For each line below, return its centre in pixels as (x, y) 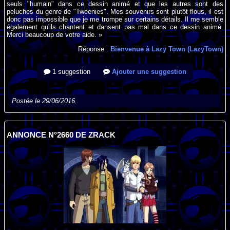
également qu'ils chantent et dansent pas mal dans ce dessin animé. (115, 27)
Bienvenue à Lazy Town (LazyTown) (167, 49)
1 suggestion (70, 72)
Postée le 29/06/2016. (45, 101)
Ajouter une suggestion (148, 72)
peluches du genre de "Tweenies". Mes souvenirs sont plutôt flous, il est (115, 11)
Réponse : (94, 49)
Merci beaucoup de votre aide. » (55, 34)
